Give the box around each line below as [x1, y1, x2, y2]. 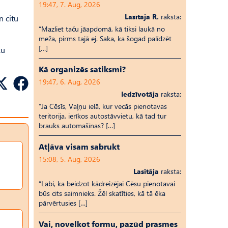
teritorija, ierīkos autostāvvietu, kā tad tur [39, 111, 166, 121]
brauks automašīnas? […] [39, 121, 115, 130]
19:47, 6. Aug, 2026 [39, 77, 100, 87]
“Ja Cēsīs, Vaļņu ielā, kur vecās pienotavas [39, 101, 167, 111]
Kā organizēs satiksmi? [39, 64, 126, 74]
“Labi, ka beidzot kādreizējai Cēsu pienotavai [39, 179, 175, 188]
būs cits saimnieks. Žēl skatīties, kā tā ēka [39, 188, 165, 198]
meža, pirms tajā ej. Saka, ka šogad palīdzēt [39, 34, 172, 43]
